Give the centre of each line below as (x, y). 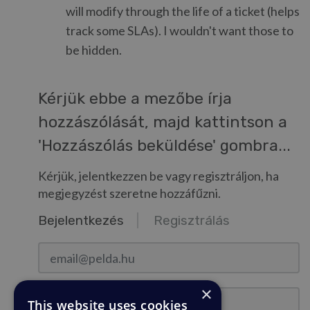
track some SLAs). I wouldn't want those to (180, 30)
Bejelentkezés (81, 220)
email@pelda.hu (74, 248)
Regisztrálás (192, 220)
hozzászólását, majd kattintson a (163, 122)
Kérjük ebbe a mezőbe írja (135, 99)
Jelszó (52, 293)
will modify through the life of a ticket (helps (183, 11)
